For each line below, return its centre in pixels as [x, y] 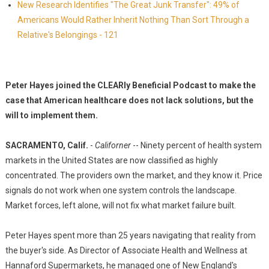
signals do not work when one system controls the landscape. [121, 190]
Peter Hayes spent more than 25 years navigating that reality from [130, 235]
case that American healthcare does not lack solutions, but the [129, 100]
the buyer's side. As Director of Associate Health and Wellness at [126, 250]
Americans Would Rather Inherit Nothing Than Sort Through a [133, 20]
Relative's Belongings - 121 [68, 35]
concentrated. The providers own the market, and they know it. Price [134, 175]
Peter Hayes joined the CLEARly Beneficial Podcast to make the [130, 85]
